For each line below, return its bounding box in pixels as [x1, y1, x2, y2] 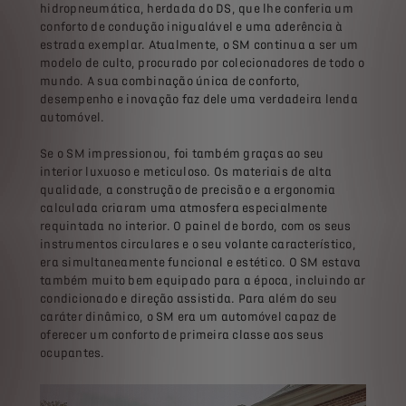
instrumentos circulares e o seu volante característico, [40, 237, 356, 251]
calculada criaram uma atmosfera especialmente [40, 200, 328, 215]
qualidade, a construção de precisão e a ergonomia [40, 182, 336, 197]
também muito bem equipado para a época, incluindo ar [40, 273, 365, 287]
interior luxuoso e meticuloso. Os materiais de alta [40, 164, 332, 179]
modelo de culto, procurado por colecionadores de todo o [40, 55, 364, 70]
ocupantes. [40, 345, 105, 360]
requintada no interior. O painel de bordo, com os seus [40, 218, 352, 233]
